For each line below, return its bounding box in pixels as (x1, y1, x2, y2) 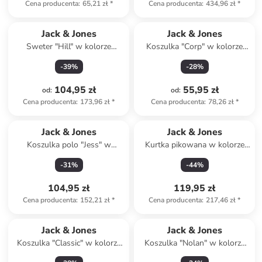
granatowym (171, 249, 218, 260)
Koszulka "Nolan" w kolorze (144, 237, 245, 249)
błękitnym (177, 53, 213, 64)
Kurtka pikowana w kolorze (144, 139, 244, 150)
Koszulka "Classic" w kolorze (16, 237, 121, 249)
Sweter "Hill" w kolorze (26, 41, 112, 52)
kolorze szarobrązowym (26, 151, 112, 162)
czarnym (180, 151, 210, 162)
